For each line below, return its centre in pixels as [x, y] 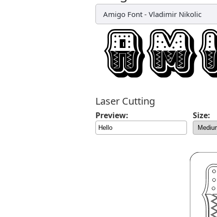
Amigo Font [123, 14]
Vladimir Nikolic [175, 14]
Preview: [112, 115]
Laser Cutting [125, 101]
